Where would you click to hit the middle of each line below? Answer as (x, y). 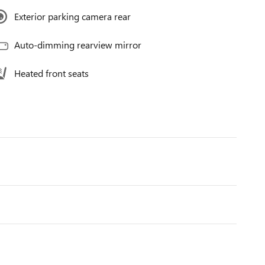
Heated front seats (51, 73)
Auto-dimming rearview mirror (78, 45)
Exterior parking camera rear (72, 17)
